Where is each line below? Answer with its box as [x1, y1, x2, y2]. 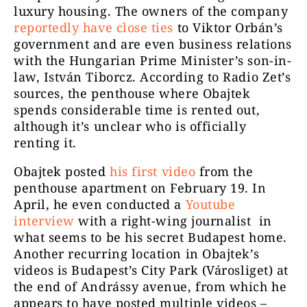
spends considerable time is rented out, [14, 101, 260, 119]
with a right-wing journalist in [74, 212, 272, 230]
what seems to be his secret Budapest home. [14, 229, 287, 246]
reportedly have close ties [14, 19, 174, 36]
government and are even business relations [14, 36, 292, 53]
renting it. [14, 134, 77, 151]
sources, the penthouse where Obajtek [14, 85, 251, 102]
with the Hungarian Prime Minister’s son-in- [14, 52, 292, 69]
